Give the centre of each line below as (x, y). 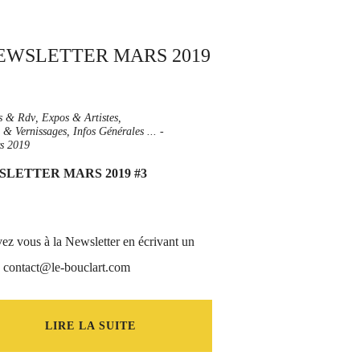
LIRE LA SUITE (90, 326)
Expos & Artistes (80, 118)
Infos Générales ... (115, 131)
